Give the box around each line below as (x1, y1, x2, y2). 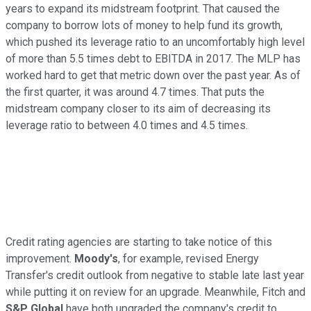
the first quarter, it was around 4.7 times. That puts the (6, 85, 264, 99)
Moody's (74, 252, 118, 266)
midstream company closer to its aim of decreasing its (6, 102, 271, 116)
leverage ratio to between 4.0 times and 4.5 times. (6, 119, 248, 133)
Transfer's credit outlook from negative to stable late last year (6, 269, 304, 283)
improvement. (6, 252, 74, 266)
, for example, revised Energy (118, 252, 259, 266)
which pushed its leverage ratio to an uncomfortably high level (6, 35, 305, 49)
